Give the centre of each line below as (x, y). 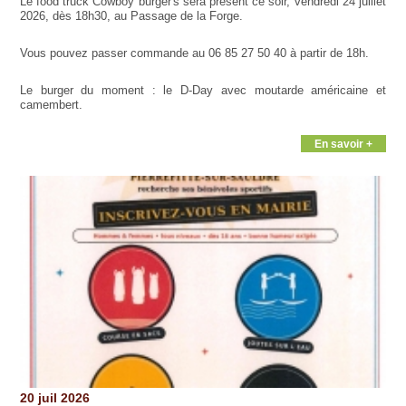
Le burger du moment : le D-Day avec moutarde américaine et (203, 91)
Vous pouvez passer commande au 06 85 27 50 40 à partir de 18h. (194, 53)
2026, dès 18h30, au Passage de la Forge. (131, 16)
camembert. (51, 105)
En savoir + (344, 144)
